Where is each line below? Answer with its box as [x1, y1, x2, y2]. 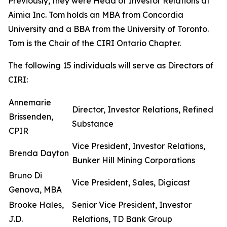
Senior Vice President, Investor [72, 200, 192, 210]
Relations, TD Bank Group [72, 214, 172, 224]
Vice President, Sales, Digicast [72, 177, 190, 187]
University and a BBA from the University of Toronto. [8, 24, 209, 34]
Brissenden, [9, 111, 53, 122]
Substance [72, 119, 113, 129]
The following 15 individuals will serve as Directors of [8, 60, 213, 70]
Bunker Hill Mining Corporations [72, 155, 195, 165]
